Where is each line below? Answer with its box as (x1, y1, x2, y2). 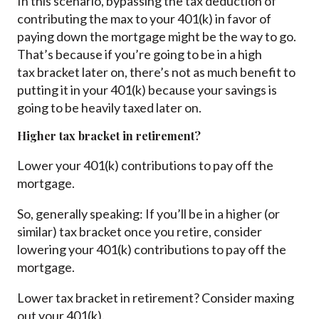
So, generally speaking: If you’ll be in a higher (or (17, 206, 280, 222)
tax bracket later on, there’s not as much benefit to (17, 64, 296, 80)
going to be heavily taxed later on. (17, 100, 202, 116)
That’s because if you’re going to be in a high (17, 46, 262, 63)
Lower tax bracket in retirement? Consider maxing (17, 290, 294, 306)
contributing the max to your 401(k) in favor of (17, 11, 271, 27)
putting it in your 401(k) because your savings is (17, 82, 277, 98)
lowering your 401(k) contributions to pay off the (17, 241, 286, 258)
